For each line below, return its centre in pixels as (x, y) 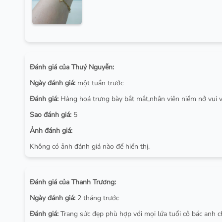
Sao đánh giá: (51, 115)
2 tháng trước (97, 198)
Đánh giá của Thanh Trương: (73, 182)
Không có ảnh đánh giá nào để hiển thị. (90, 147)
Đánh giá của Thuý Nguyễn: (72, 67)
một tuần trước (99, 83)
